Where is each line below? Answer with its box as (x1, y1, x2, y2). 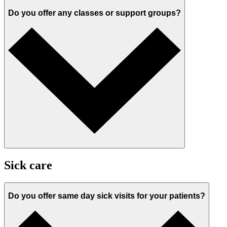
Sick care (4, 158, 52, 172)
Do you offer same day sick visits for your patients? (8, 192, 205, 201)
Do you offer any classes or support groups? (8, 9, 181, 18)
